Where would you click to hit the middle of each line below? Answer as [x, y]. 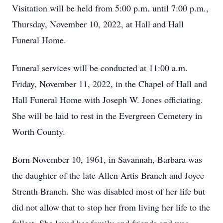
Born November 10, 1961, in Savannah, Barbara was [107, 159]
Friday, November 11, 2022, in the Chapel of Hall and [110, 84]
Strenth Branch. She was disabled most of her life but [109, 191]
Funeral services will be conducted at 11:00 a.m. [100, 68]
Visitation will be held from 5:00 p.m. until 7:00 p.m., [110, 8]
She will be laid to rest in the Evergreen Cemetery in [107, 115]
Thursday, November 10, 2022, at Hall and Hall [98, 24]
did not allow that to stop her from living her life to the [111, 207]
